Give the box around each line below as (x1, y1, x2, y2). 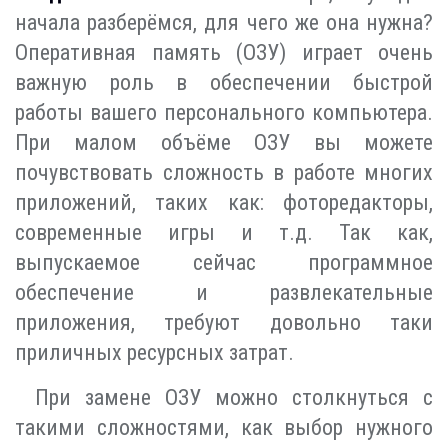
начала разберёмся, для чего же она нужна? (15, 9, 433, 35)
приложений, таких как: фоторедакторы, (15, 189, 433, 215)
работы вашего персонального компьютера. (15, 99, 433, 125)
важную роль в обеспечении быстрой (15, 69, 433, 95)
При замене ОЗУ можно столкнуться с (35, 384, 433, 410)
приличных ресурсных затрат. (15, 339, 294, 365)
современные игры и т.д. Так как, (15, 219, 433, 245)
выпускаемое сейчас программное (15, 249, 433, 275)
